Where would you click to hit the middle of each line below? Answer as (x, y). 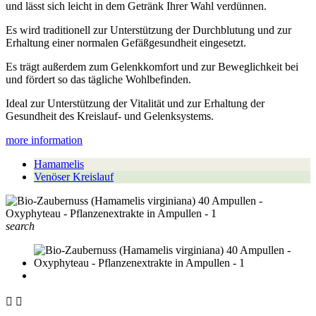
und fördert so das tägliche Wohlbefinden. (98, 79)
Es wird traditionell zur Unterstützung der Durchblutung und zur (148, 30)
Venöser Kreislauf (74, 176)
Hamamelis (59, 164)
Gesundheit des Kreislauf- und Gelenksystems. (110, 116)
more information (44, 140)
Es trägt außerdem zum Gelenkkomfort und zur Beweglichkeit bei (152, 66)
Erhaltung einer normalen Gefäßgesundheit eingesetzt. (126, 42)
